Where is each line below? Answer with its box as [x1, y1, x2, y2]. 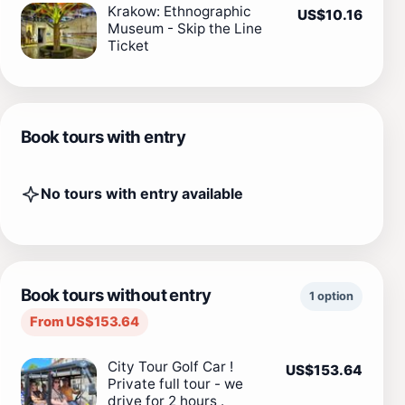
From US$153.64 [30, 313, 139, 330]
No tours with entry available [41, 184, 243, 203]
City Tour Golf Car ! [108, 357, 233, 375]
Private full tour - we [108, 374, 243, 392]
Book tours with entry [21, 126, 186, 146]
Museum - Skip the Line [108, 19, 262, 37]
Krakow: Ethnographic [108, 2, 251, 20]
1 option [309, 288, 353, 303]
